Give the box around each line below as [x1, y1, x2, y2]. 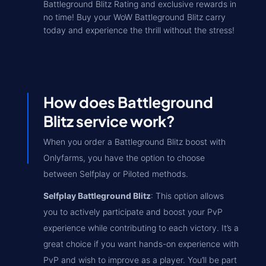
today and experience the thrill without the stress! [43, 25, 235, 35]
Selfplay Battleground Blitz [43, 191, 151, 201]
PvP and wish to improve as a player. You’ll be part [43, 255, 237, 265]
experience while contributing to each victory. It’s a [43, 223, 239, 233]
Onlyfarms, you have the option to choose [43, 153, 205, 163]
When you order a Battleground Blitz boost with [43, 137, 226, 147]
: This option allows [151, 191, 224, 201]
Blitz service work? [43, 112, 175, 131]
